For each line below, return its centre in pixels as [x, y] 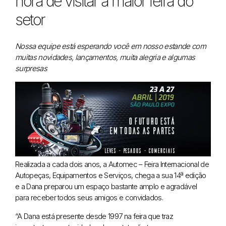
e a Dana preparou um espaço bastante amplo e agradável [106, 186]
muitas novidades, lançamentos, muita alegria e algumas [105, 58]
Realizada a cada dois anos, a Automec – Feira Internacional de [112, 164]
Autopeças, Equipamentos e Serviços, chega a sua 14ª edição [111, 175]
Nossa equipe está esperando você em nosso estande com [110, 46]
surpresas [31, 69]
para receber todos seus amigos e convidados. [89, 197]
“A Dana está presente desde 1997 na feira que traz [94, 216]
